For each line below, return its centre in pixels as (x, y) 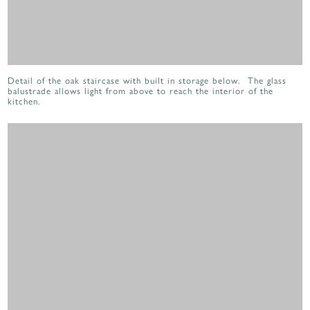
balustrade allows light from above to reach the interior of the (141, 90)
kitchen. (25, 100)
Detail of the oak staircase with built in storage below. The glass (147, 80)
